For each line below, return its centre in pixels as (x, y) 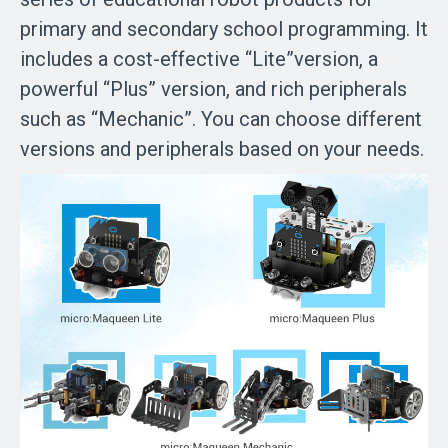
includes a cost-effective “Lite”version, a (199, 59)
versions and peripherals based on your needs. (222, 149)
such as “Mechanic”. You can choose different (221, 119)
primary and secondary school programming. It (224, 29)
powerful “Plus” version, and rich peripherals (213, 89)
